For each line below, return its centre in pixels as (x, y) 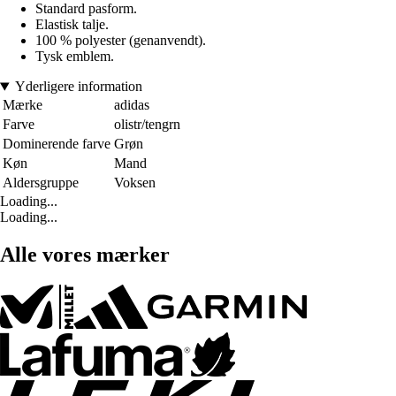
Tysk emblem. (75, 57)
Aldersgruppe (41, 183)
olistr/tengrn (147, 125)
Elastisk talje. (72, 25)
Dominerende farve (57, 144)
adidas (132, 105)
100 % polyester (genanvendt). (121, 41)
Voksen (135, 183)
